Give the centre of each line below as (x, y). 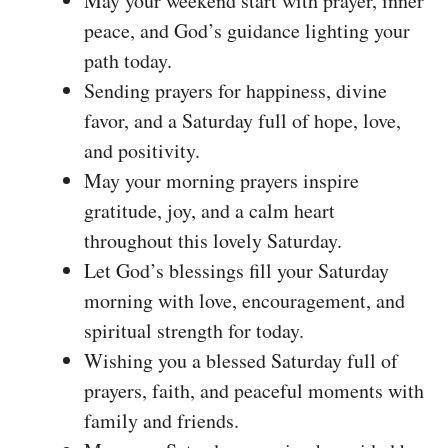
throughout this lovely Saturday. (213, 240)
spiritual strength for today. (194, 330)
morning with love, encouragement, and (244, 300)
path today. (128, 60)
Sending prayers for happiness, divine (235, 90)
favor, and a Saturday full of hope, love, (242, 120)
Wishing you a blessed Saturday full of (241, 360)
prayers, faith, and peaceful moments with (254, 390)
